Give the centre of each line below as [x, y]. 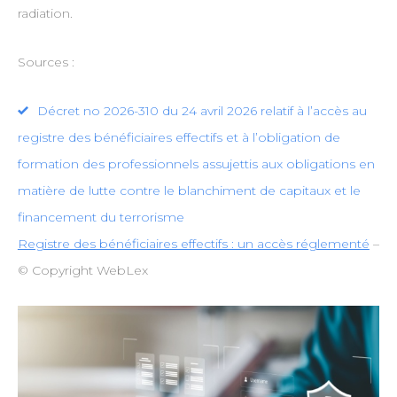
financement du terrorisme [101, 218]
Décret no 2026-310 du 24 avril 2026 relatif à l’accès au [202, 111]
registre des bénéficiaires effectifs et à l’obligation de [179, 138]
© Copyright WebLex [82, 271]
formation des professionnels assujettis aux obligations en [196, 164]
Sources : [46, 62]
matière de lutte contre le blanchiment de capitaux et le [189, 191]
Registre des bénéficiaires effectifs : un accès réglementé [193, 244]
